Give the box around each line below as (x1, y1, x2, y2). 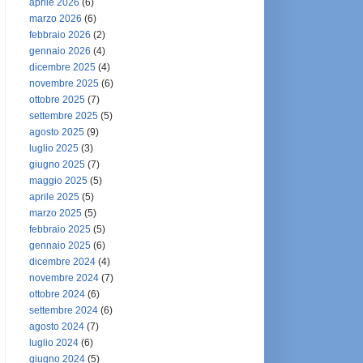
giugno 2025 (29, 159, 85, 170)
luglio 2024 (29, 337, 79, 348)
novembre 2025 (29, 78, 99, 89)
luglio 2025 (29, 143, 79, 154)
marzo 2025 (29, 207, 82, 219)
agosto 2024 (29, 321, 84, 332)
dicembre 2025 (29, 62, 96, 73)
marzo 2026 (29, 13, 82, 24)
